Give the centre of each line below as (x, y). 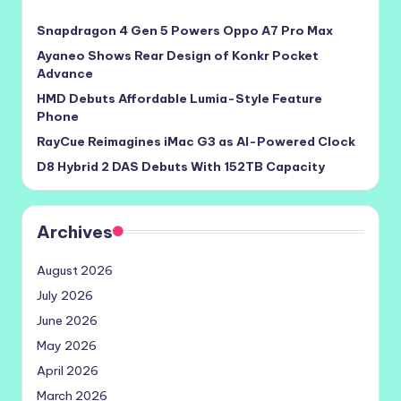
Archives (75, 231)
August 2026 (75, 270)
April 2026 (68, 370)
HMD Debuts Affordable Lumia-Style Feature (179, 98)
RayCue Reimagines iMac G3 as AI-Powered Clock (196, 141)
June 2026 (67, 320)
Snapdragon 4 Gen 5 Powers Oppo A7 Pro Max (185, 30)
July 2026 (65, 295)
